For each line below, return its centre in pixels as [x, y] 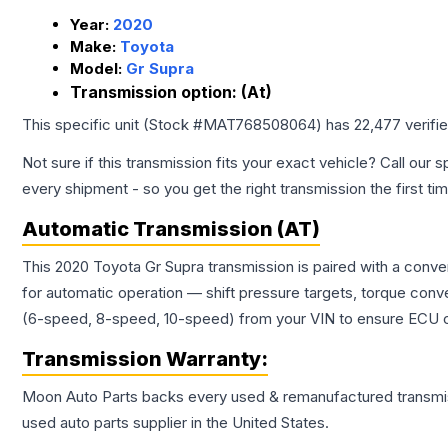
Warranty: [215, 359]
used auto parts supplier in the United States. [175, 423]
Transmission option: [155, 92]
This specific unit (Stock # [112, 125]
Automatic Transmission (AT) [171, 229]
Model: [98, 69]
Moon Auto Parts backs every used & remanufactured [209, 397]
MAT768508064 [259, 125]
